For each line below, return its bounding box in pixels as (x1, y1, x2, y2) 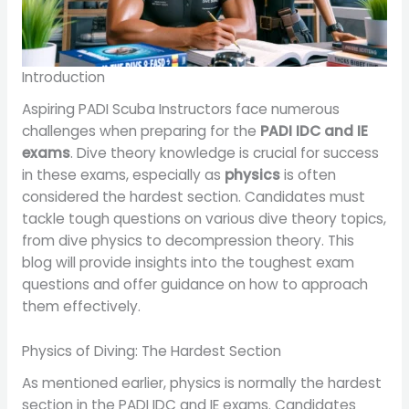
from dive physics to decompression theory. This (21, 231, 354, 251)
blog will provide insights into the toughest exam (21, 253, 354, 273)
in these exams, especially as (21, 165, 225, 185)
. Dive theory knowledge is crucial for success (69, 143, 379, 163)
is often (279, 165, 336, 185)
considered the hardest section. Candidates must (21, 187, 365, 207)
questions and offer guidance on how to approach (21, 275, 368, 295)
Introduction (21, 68, 105, 88)
